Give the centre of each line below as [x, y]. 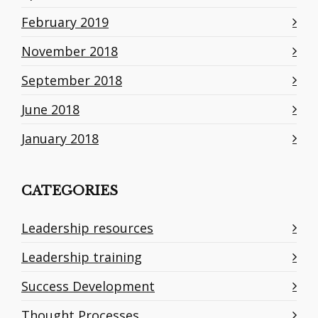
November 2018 [70, 51]
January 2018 [60, 139]
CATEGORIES [70, 191]
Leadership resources [87, 228]
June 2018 [50, 110]
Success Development [88, 286]
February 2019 [65, 22]
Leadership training [82, 257]
